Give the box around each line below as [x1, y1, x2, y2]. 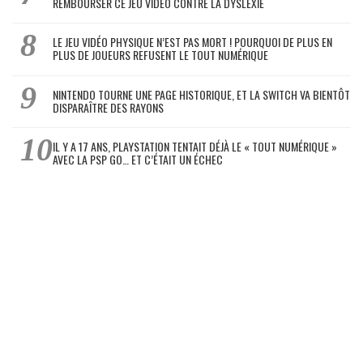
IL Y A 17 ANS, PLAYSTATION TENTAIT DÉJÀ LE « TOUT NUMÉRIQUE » [53, 138, 337, 156]
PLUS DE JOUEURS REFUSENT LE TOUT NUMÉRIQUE [53, 46, 268, 64]
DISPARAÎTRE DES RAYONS [53, 98, 164, 116]
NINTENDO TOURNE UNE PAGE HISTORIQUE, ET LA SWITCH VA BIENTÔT [53, 85, 350, 103]
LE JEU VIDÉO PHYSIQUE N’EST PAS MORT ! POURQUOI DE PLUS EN [53, 33, 332, 51]
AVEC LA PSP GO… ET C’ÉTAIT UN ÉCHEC [53, 151, 223, 169]
